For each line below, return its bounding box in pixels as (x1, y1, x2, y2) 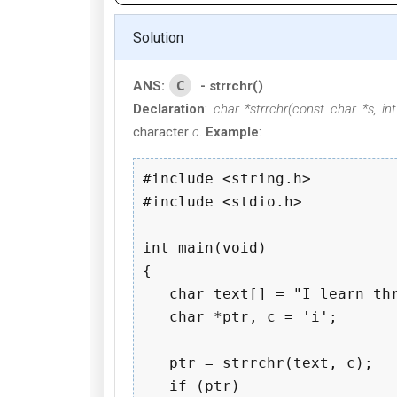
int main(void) (143, 239, 267, 256)
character (133, 124, 192, 140)
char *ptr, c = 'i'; (143, 308, 338, 325)
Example (206, 124, 259, 140)
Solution (133, 29, 183, 46)
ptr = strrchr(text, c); (143, 354, 373, 371)
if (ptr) (143, 378, 240, 394)
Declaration (133, 101, 205, 117)
